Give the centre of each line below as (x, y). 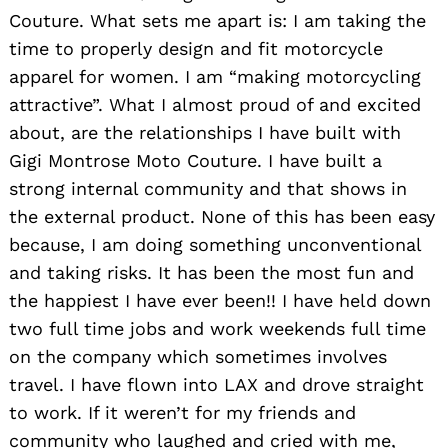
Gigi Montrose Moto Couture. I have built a (195, 160)
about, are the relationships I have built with (205, 132)
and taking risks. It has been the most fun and (211, 272)
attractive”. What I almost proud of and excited (215, 104)
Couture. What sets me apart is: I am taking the (217, 20)
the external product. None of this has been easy (222, 216)
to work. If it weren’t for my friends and (182, 412)
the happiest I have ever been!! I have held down (220, 300)
